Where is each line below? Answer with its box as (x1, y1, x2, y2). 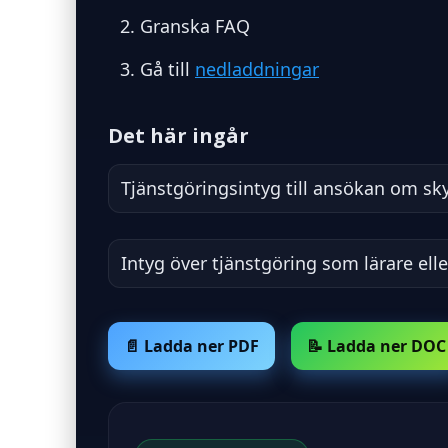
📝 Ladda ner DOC (307, 335, 446, 357)
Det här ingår (108, 122, 249, 149)
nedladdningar (195, 57, 319, 81)
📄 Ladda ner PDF (124, 335, 259, 357)
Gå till (140, 57, 195, 81)
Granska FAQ (140, 14, 250, 38)
